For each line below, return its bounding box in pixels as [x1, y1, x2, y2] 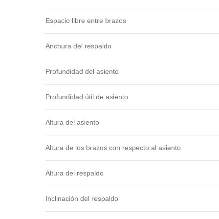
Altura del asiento [45, 118, 99, 126]
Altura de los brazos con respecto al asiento [45, 143, 181, 152]
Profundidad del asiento [45, 67, 119, 75]
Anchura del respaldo [45, 42, 111, 50]
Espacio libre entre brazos [45, 16, 126, 24]
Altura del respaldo [45, 169, 104, 177]
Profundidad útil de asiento [45, 92, 128, 101]
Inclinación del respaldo [45, 194, 118, 202]
